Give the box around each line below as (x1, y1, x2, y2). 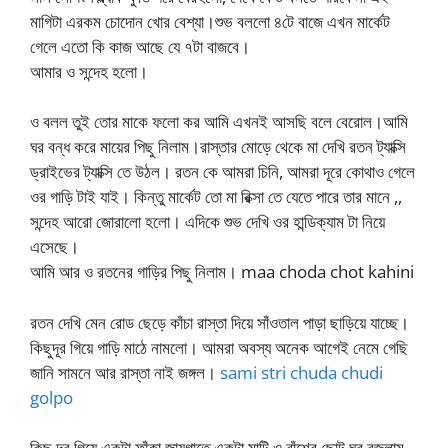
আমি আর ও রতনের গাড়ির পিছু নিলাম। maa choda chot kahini (30, 260, 414, 283)
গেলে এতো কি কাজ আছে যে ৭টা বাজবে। (30, 34, 250, 58)
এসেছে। (30, 235, 79, 258)
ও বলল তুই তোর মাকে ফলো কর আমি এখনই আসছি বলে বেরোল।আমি (30, 110, 408, 133)
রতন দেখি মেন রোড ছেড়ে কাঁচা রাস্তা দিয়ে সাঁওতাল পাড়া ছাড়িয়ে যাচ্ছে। (30, 310, 409, 334)
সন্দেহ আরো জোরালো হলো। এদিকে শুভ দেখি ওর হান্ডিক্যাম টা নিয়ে (30, 210, 385, 233)
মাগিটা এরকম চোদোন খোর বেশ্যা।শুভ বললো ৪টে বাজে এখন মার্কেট (30, 9, 390, 33)
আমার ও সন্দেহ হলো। (30, 59, 148, 83)
